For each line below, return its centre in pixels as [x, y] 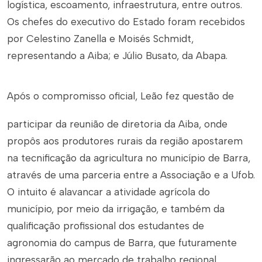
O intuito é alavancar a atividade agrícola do [108, 192]
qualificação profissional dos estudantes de [106, 226]
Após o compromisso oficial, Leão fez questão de [120, 96]
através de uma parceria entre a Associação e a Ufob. [131, 175]
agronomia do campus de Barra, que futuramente [122, 243]
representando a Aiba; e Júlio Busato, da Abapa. [117, 56]
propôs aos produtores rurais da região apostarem [125, 141]
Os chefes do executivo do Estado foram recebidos [126, 22]
